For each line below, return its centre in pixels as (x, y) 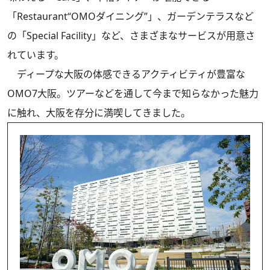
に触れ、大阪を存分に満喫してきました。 (99, 112)
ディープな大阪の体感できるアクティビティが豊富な (126, 74)
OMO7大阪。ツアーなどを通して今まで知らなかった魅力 (133, 93)
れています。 (36, 55)
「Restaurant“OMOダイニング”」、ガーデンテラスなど (130, 16)
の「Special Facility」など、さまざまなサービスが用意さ (131, 35)
